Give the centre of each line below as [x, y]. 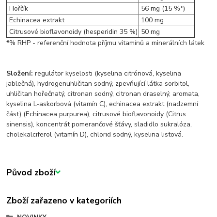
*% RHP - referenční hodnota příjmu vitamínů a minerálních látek [106, 43]
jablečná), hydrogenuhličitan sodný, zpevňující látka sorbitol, [98, 84]
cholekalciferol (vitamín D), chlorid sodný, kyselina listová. [95, 135]
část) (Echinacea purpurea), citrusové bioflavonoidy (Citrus [96, 114]
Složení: [21, 74]
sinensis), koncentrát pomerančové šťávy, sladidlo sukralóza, [99, 124]
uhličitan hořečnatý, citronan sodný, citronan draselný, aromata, [103, 94]
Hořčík [18, 9]
